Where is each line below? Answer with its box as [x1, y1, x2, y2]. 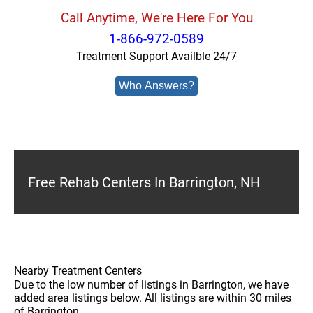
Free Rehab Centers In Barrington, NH [28, 174, 260, 191]
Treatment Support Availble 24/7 [76, 50, 237, 63]
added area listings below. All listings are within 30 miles [14, 291, 291, 305]
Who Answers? [119, 80, 194, 92]
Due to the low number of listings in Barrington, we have [14, 278, 289, 291]
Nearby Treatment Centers [14, 264, 142, 277]
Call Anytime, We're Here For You [60, 10, 253, 26]
